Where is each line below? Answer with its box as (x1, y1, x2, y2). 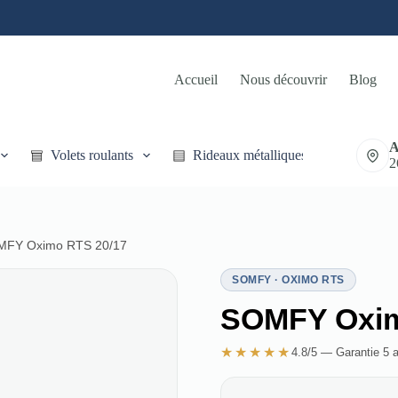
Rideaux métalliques (192, 147, 306, 163)
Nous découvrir (240, 72, 328, 87)
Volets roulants (50, 147, 133, 163)
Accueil (174, 72, 219, 87)
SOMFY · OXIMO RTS (232, 274, 345, 286)
